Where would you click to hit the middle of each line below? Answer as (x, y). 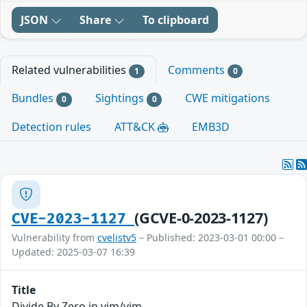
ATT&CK (136, 126)
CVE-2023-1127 (73, 219)
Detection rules (51, 126)
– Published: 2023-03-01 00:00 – (210, 237)
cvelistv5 (117, 237)
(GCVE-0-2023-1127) (201, 217)
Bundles (34, 98)
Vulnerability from (54, 237)
